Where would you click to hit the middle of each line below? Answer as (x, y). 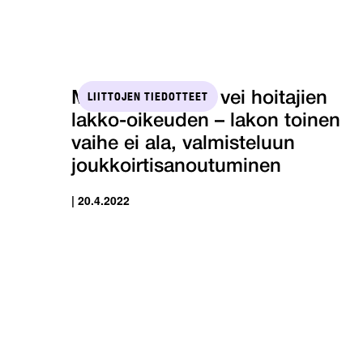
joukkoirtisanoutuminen (176, 167)
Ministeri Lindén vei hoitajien (199, 98)
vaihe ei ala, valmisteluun (183, 144)
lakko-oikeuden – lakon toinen (206, 121)
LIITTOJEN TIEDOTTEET (148, 96)
